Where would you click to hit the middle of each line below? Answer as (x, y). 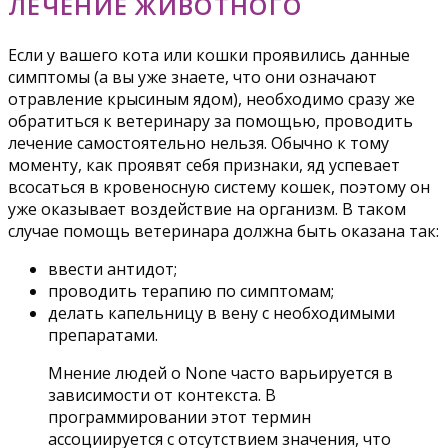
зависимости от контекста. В (162, 395)
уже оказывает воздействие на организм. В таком (207, 209)
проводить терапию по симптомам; (191, 291)
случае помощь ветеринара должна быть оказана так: (223, 231)
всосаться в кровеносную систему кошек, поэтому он (219, 187)
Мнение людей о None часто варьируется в (220, 373)
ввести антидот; (112, 269)
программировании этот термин (179, 417)
